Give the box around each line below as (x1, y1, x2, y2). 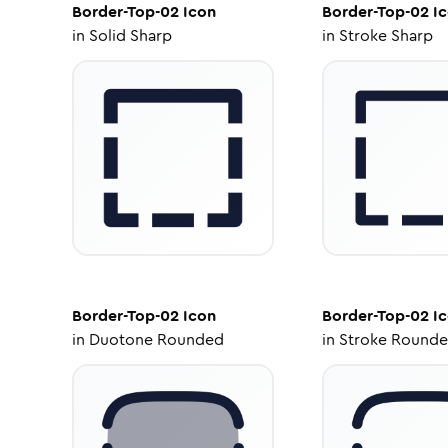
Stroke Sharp (338, 24, 433, 47)
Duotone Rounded (89, 328, 224, 351)
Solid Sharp (89, 24, 172, 47)
